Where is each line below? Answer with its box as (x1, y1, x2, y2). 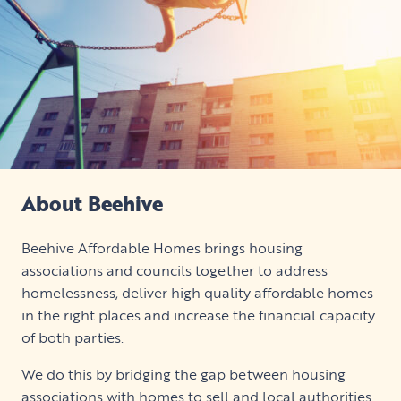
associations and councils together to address (21, 260, 328, 282)
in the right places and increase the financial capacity (21, 304, 375, 327)
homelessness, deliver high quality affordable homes (21, 282, 373, 304)
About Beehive (21, 187, 163, 219)
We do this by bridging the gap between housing (21, 363, 346, 386)
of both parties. (21, 327, 124, 349)
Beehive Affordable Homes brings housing (21, 237, 303, 260)
